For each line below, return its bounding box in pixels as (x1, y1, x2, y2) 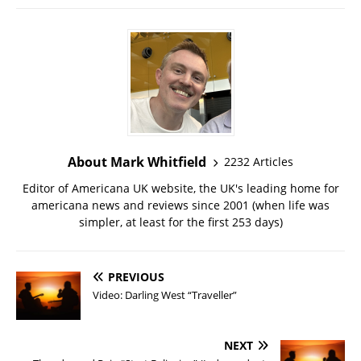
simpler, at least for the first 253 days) (78, 214, 283, 230)
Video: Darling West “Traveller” (93, 287, 237, 302)
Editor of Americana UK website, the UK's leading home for (22, 180, 339, 196)
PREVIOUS (108, 268, 164, 284)
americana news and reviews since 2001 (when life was (31, 197, 330, 213)
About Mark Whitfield (68, 152, 206, 171)
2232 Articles (224, 154, 293, 170)
